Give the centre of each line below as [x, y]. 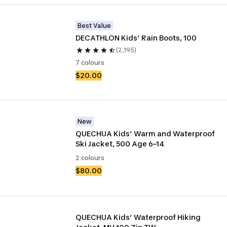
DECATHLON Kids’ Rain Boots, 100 [136, 38]
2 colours [90, 158]
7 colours [90, 63]
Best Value [94, 26]
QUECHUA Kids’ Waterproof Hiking [138, 217]
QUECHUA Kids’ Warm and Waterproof [145, 134]
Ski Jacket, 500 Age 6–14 [120, 144]
